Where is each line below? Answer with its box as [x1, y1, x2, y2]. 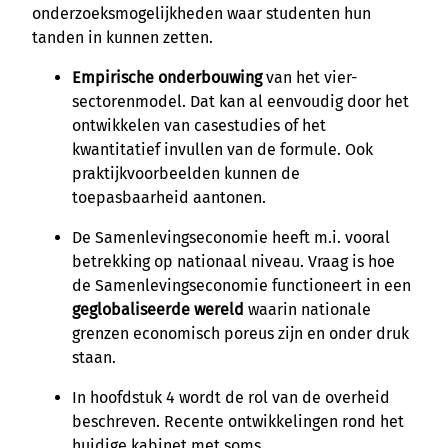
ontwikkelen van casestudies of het [72, 115, 326, 135]
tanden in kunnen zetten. [32, 27, 213, 47]
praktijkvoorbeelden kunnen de [72, 163, 300, 183]
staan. [72, 347, 116, 367]
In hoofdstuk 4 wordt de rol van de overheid [72, 387, 390, 407]
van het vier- [262, 67, 357, 87]
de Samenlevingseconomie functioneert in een [72, 275, 411, 295]
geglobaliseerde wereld [72, 299, 248, 319]
